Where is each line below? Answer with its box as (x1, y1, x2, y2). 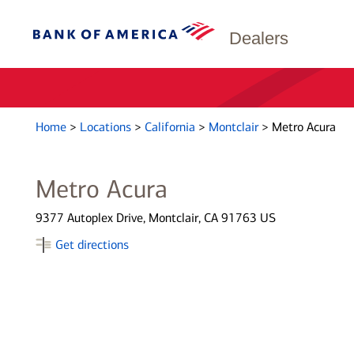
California (144, 119, 198, 134)
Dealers (229, 28, 288, 48)
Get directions (55, 237, 129, 252)
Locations (79, 119, 134, 134)
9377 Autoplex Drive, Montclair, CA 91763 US (35, 210, 276, 225)
